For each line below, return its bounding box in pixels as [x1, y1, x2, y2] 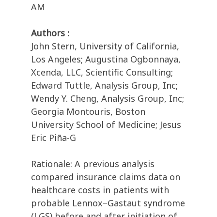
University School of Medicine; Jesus [31, 119, 181, 131]
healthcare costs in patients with [31, 184, 169, 196]
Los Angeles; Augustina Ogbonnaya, [31, 53, 181, 65]
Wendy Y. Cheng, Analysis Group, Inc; [31, 93, 184, 105]
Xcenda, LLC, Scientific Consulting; [31, 66, 173, 78]
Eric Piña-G [31, 132, 76, 144]
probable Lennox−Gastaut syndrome [31, 197, 185, 209]
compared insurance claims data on [31, 171, 180, 183]
